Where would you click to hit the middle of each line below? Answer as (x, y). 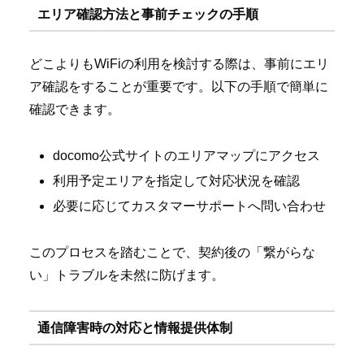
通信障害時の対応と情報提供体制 (134, 327)
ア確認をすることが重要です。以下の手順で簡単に (179, 87)
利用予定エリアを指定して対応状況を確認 (177, 181)
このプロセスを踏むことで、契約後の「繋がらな (172, 253)
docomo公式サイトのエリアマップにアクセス (187, 156)
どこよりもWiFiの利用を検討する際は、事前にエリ (179, 64)
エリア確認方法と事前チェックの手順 (147, 14)
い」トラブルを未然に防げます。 (127, 275)
